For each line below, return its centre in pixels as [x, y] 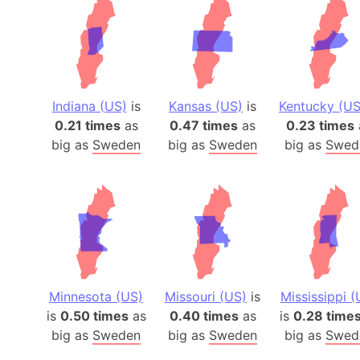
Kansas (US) [206, 106]
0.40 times [204, 316]
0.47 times [204, 125]
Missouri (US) [206, 297]
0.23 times [320, 125]
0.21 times [87, 125]
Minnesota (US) [96, 297]
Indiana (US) [89, 106]
